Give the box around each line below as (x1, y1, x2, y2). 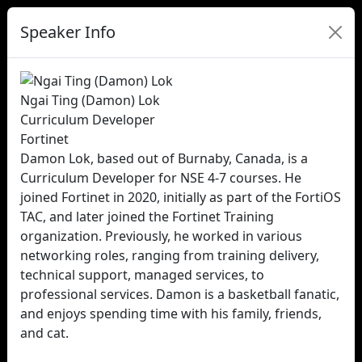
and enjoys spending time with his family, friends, (20, 305, 322, 322)
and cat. (20, 324, 69, 342)
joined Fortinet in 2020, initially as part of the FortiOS (20, 188, 341, 206)
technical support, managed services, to (20, 266, 264, 284)
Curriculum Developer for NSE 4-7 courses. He (20, 169, 301, 187)
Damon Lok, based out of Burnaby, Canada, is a (20, 149, 308, 167)
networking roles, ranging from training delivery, (20, 246, 319, 264)
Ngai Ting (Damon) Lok (20, 91, 160, 109)
